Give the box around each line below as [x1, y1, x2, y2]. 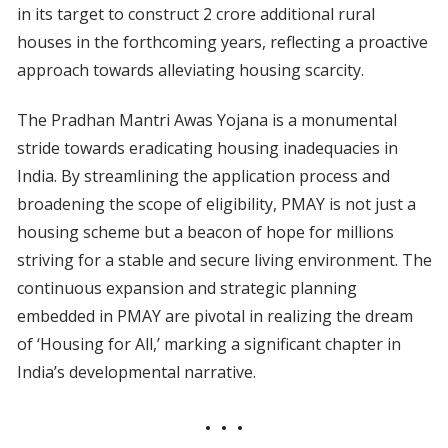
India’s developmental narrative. [16, 361, 256, 384]
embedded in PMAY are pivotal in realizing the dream [16, 305, 413, 328]
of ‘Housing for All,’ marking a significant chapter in [16, 333, 401, 356]
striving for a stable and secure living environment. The [16, 249, 432, 272]
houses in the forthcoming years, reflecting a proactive [16, 31, 428, 54]
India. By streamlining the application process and [16, 165, 390, 188]
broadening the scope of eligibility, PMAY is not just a [16, 193, 416, 216]
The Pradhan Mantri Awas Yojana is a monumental [16, 109, 397, 132]
